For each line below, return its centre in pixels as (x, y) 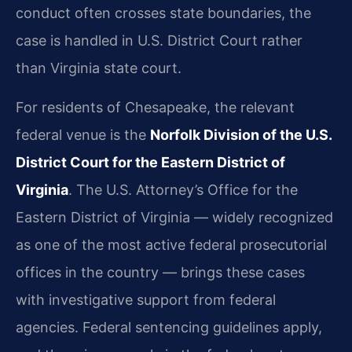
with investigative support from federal (146, 299)
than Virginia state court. (99, 68)
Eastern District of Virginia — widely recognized (174, 217)
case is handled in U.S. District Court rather (159, 41)
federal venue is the (83, 134)
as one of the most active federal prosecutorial (171, 244)
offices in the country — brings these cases (160, 272)
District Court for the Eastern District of (150, 162)
